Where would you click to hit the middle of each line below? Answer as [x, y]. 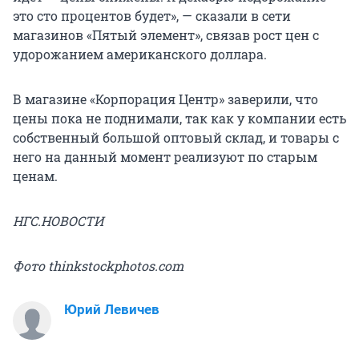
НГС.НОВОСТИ [58, 220]
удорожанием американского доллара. [140, 54]
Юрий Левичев [112, 309]
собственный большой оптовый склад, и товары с [176, 137]
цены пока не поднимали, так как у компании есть [179, 118]
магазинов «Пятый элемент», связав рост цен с [166, 34]
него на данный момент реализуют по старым [165, 156]
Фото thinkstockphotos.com [98, 265]
